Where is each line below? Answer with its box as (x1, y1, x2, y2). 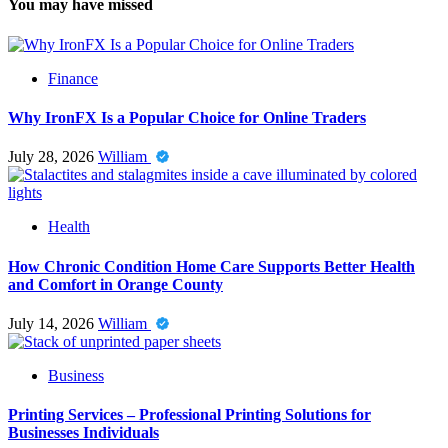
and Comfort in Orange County (8, 275, 223, 293)
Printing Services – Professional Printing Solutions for (8, 406, 371, 424)
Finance (48, 69, 98, 87)
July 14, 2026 (8, 314, 98, 332)
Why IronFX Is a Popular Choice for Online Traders (8, 109, 366, 127)
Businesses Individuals (8, 424, 159, 442)
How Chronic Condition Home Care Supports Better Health (8, 257, 415, 275)
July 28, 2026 (8, 148, 98, 166)
